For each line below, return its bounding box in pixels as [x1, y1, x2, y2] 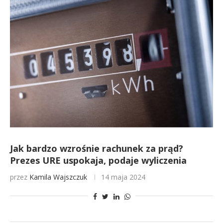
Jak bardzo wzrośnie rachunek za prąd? [10, 142, 183, 154]
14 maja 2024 [101, 172, 145, 182]
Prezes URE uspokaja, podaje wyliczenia [10, 154, 187, 166]
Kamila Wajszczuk [29, 172, 87, 182]
